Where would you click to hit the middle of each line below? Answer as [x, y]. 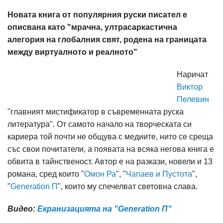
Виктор [190, 87]
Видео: [22, 209]
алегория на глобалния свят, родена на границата [107, 40]
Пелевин [193, 99]
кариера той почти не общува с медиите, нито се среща [110, 137]
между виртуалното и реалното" [72, 52]
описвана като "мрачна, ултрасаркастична [92, 27]
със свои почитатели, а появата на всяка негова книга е [111, 149]
